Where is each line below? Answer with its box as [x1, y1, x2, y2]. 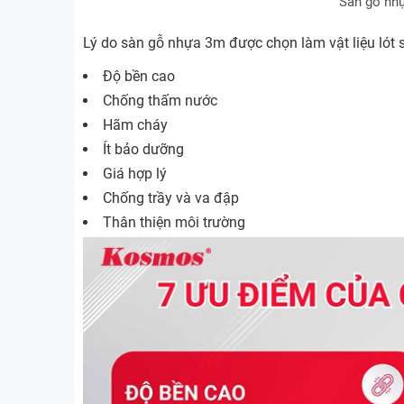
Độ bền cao [103, 68, 175, 86]
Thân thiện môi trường [103, 214, 245, 232]
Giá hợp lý [103, 165, 167, 183]
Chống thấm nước [103, 92, 217, 110]
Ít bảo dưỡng [103, 141, 184, 159]
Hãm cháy [103, 116, 168, 134]
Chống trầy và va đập [103, 189, 239, 207]
